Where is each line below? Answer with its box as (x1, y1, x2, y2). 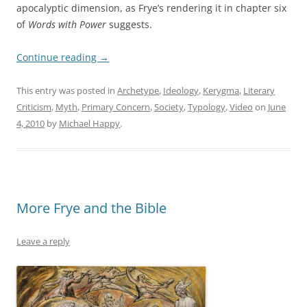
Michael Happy (59, 116, 120, 130)
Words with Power (28, 17, 109, 31)
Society (154, 100, 184, 113)
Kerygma (203, 84, 239, 97)
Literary (243, 84, 275, 97)
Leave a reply (16, 234, 70, 247)
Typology (188, 100, 225, 113)
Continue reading (16, 50, 99, 64)
